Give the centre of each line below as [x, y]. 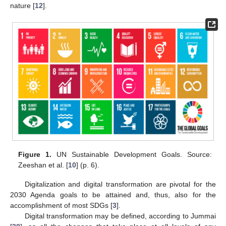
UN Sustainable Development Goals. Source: [132, 155]
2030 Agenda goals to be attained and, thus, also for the [113, 195]
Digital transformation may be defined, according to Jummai [120, 216]
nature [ [22, 6]
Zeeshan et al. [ [43, 165]
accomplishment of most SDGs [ [61, 206]
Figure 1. [35, 155]
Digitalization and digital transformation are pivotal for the [120, 184]
